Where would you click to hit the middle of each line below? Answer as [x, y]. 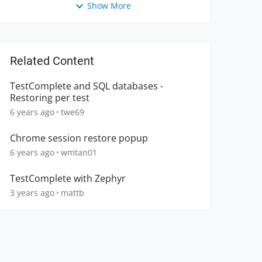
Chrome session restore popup [79, 138]
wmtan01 [79, 153]
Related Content [52, 61]
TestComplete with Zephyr [68, 179]
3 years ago [32, 193]
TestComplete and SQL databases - [87, 86]
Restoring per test [50, 98]
